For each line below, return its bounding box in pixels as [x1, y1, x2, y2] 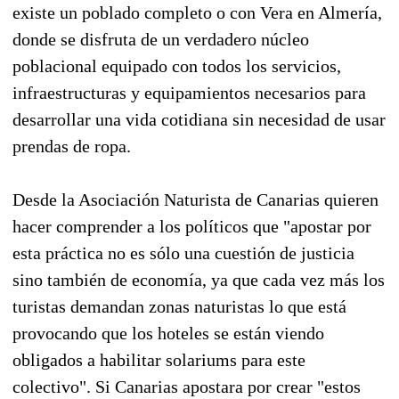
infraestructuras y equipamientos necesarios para [12, 82, 366, 102]
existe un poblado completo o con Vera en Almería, [12, 2, 382, 22]
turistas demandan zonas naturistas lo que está [12, 296, 346, 316]
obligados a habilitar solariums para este [12, 349, 305, 370]
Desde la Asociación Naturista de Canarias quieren [12, 189, 379, 209]
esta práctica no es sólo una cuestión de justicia [12, 242, 354, 263]
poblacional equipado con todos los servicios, [12, 55, 341, 76]
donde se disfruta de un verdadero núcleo [12, 28, 309, 49]
